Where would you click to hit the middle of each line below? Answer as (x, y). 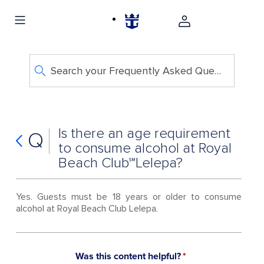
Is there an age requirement (144, 133)
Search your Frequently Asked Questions (217, 71)
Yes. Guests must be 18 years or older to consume (129, 197)
